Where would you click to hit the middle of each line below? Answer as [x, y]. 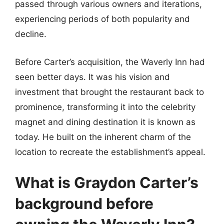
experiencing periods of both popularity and [102, 19]
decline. [31, 34]
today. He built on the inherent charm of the [103, 137]
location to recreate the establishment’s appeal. [110, 152]
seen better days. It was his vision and [92, 77]
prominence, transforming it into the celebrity [105, 107]
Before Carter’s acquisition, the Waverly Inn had [110, 62]
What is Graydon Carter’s [107, 182]
